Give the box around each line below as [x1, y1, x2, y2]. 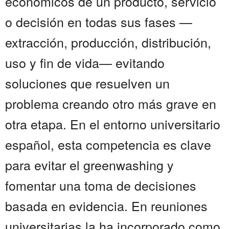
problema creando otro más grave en [5, 94, 216, 113]
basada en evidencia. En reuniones [5, 196, 208, 215]
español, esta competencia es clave [5, 135, 211, 154]
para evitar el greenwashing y [5, 155, 174, 174]
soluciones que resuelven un [5, 74, 170, 93]
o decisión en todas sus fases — [5, 12, 192, 31]
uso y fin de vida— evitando [5, 53, 165, 72]
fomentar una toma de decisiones [5, 176, 196, 195]
